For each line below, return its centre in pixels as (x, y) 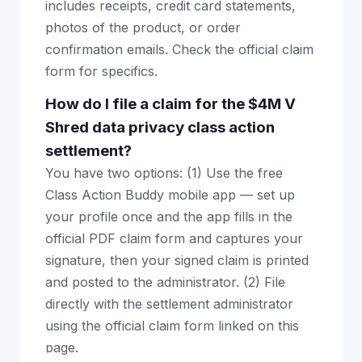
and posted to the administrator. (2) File (165, 282)
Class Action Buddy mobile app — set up (170, 195)
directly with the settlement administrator (169, 304)
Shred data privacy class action (160, 127)
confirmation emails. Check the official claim (179, 49)
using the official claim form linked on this (172, 326)
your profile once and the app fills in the (169, 217)
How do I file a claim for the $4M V (170, 104)
